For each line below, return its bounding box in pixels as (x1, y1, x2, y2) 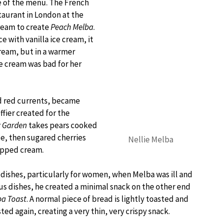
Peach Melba (51, 22, 93, 32)
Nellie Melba (128, 134, 174, 145)
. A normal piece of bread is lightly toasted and (27, 193, 189, 204)
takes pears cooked (27, 120, 97, 131)
